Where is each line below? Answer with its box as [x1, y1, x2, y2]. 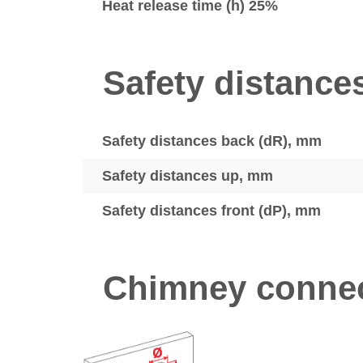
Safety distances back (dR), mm [102, 132, 322, 149]
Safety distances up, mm [102, 167, 273, 184]
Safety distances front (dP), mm [102, 202, 321, 219]
